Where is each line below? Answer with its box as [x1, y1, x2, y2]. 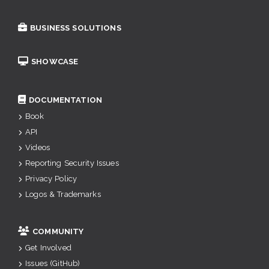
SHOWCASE [31, 57, 79, 66]
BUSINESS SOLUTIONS [30, 23, 121, 32]
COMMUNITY [32, 227, 84, 236]
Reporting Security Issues [25, 159, 119, 168]
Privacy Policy [25, 174, 77, 183]
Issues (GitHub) [25, 259, 80, 268]
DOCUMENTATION [29, 95, 102, 104]
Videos [25, 143, 50, 152]
